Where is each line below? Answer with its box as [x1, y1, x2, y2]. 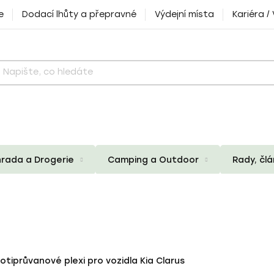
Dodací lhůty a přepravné [22, 9, 136, 20]
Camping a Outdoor [108, 154, 199, 165]
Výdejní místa [155, 9, 214, 20]
